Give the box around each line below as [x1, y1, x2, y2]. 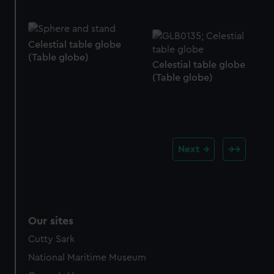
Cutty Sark [28, 234, 75, 244]
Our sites [28, 215, 74, 226]
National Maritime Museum [28, 252, 147, 262]
